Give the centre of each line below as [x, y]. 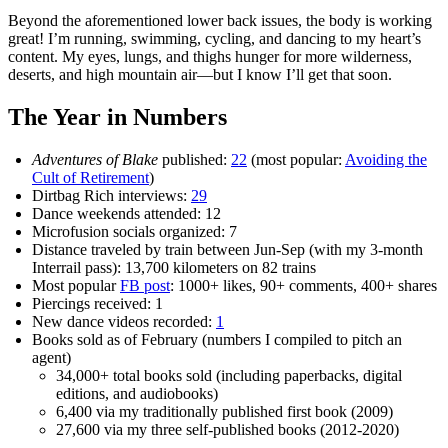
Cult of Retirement [90, 178]
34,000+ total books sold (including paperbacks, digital [229, 376]
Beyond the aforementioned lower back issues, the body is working [220, 21]
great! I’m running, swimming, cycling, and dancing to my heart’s [214, 39]
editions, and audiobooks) [137, 394]
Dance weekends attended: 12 [126, 214]
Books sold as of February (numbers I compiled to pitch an [217, 340]
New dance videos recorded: [124, 322]
